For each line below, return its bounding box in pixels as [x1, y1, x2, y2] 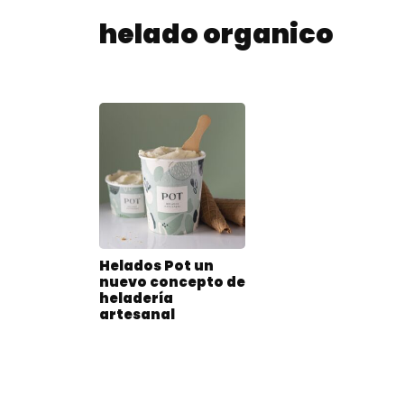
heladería [99, 289, 173, 308]
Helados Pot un [99, 256, 214, 276]
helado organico [99, 15, 334, 53]
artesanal [99, 305, 175, 325]
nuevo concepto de [99, 272, 245, 292]
